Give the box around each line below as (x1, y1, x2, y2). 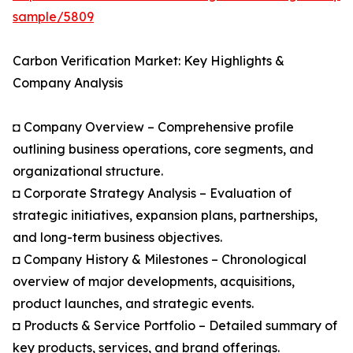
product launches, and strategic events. (13, 295, 254, 312)
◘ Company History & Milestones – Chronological (13, 251, 307, 268)
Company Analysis (13, 75, 123, 91)
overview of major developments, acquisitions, (13, 273, 295, 290)
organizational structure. (13, 163, 163, 180)
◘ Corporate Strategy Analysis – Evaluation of (13, 185, 292, 202)
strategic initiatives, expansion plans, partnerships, (13, 207, 318, 224)
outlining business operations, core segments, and (13, 141, 314, 158)
